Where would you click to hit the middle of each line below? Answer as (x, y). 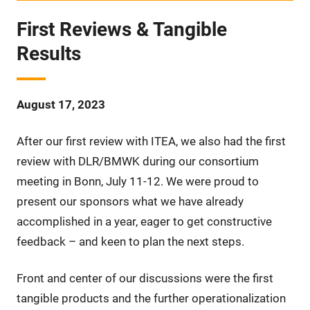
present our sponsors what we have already (130, 201)
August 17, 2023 (61, 104)
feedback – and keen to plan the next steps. (130, 241)
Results (48, 53)
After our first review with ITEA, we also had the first (151, 141)
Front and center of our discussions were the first (145, 278)
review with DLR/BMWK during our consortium (137, 161)
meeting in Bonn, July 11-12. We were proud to (137, 181)
